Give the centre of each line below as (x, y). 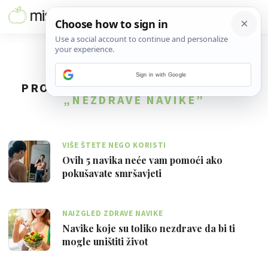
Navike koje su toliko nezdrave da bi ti (149, 228)
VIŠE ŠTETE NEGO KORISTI (114, 145)
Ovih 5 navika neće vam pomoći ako (142, 160)
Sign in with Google (161, 75)
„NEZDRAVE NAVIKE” (134, 100)
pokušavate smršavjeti (112, 173)
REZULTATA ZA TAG (183, 88)
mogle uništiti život (105, 241)
